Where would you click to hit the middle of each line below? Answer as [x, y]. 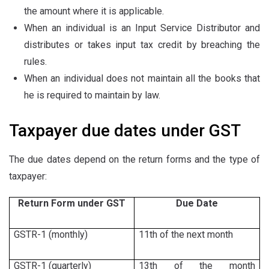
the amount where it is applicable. [94, 11]
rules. [35, 62]
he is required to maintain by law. [92, 95]
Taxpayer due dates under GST [125, 131]
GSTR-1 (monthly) [51, 234]
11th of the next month [186, 234]
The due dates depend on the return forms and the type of [134, 159]
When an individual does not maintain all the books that [142, 78]
